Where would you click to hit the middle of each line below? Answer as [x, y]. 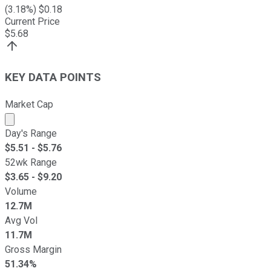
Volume [21, 191]
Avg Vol [21, 220]
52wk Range [31, 162]
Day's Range [31, 133]
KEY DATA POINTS [53, 78]
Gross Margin [33, 249]
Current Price [32, 22]
